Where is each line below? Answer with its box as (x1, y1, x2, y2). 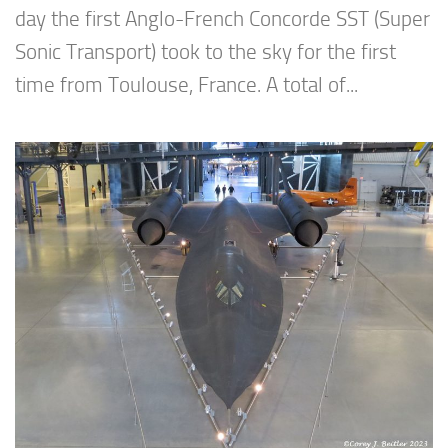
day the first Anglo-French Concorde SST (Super (15, 7, 430, 32)
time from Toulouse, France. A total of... (15, 73, 358, 98)
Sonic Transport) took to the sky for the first (15, 40, 396, 65)
